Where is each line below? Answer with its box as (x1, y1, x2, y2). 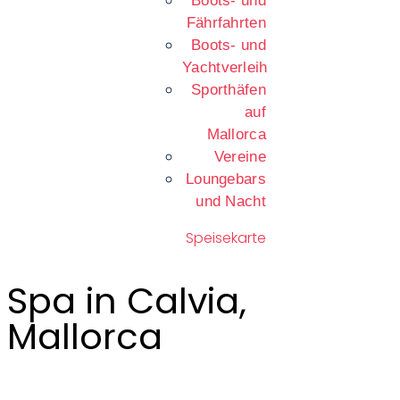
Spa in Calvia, (7, 276, 246, 327)
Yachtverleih (182, 59, 268, 76)
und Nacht (196, 193, 266, 210)
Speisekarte (186, 228, 266, 248)
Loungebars (185, 171, 266, 187)
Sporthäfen (190, 81, 266, 98)
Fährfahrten (186, 14, 266, 31)
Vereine (213, 148, 266, 165)
